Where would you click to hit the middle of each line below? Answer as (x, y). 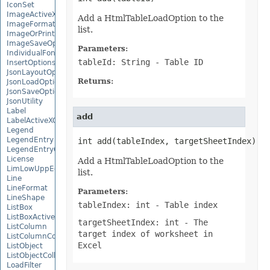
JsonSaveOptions (37, 91)
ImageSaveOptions (41, 43)
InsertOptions (31, 62)
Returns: (95, 81)
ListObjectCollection (42, 255)
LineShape (26, 197)
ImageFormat (31, 24)
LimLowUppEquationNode (54, 168)
